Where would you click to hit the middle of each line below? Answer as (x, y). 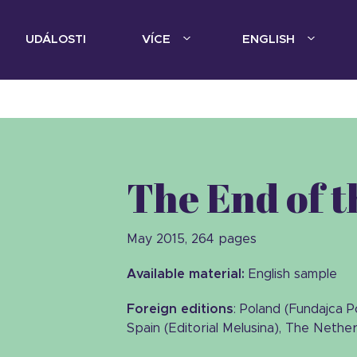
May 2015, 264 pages (192, 239)
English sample (293, 274)
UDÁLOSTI (56, 39)
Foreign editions (180, 309)
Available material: (188, 274)
